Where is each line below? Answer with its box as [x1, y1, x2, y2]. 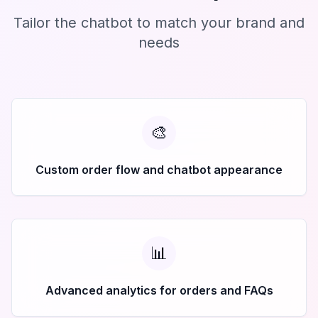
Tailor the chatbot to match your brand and [13, 14, 305, 31]
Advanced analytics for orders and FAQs [45, 283, 273, 297]
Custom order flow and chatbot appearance [35, 163, 283, 177]
